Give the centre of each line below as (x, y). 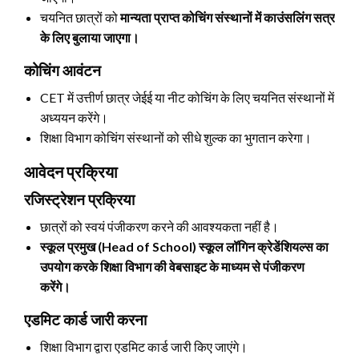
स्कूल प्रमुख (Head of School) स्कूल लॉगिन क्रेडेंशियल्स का (184, 246)
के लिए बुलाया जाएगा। (90, 37)
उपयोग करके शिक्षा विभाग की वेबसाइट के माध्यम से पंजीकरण (172, 266)
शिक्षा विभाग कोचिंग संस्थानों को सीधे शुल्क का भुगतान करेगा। (176, 137)
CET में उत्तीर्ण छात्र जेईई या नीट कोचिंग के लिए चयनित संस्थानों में (187, 97)
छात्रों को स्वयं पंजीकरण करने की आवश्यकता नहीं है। (159, 226)
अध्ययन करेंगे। (74, 117)
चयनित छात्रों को (80, 17)
